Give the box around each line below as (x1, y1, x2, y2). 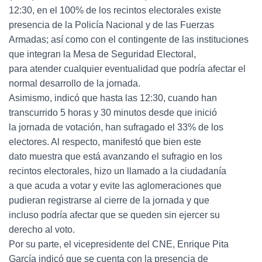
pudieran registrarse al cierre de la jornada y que (9, 195, 209, 205)
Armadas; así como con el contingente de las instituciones (9, 35, 249, 44)
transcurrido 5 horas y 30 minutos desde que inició (9, 108, 217, 118)
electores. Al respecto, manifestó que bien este (9, 137, 201, 147)
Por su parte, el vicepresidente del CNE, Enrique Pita (9, 239, 229, 249)
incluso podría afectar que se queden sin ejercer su (9, 210, 220, 220)
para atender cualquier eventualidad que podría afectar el (9, 64, 246, 74)
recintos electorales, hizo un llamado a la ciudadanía (9, 166, 226, 176)
